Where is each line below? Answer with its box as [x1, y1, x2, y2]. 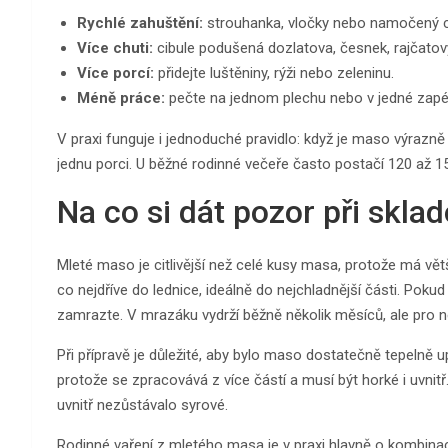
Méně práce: [77, 88, 165, 107]
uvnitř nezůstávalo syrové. [57, 395, 228, 414]
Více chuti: [77, 38, 153, 57]
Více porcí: [77, 63, 154, 82]
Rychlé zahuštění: [77, 13, 203, 32]
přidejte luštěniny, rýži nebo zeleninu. [154, 63, 394, 82]
